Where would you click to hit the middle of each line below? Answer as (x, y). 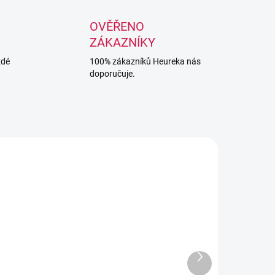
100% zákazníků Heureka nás (145, 61)
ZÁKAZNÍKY (122, 42)
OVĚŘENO (117, 26)
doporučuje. (112, 74)
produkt (217, 268)
